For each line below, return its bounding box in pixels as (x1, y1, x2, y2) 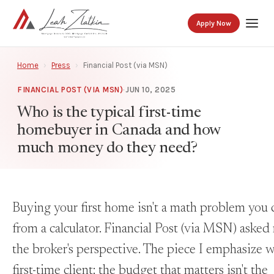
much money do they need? (17, 141, 198, 157)
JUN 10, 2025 (125, 85, 176, 94)
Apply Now (196, 19, 231, 28)
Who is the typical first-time (17, 105, 201, 121)
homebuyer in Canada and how (17, 123, 221, 139)
